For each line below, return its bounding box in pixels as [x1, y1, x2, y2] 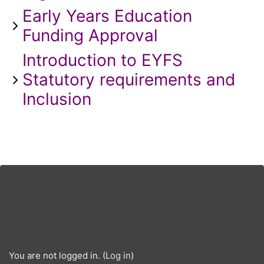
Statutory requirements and [22, 70, 235, 90]
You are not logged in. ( [9, 250, 105, 262]
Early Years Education [22, 6, 192, 27]
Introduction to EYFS [22, 50, 183, 71]
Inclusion [22, 89, 91, 110]
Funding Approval [22, 25, 158, 46]
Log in [105, 250, 131, 262]
